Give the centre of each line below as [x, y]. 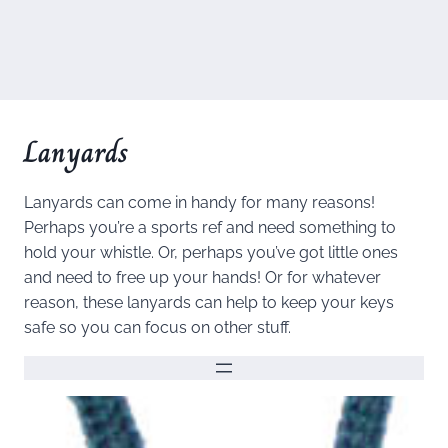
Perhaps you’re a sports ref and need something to [210, 227]
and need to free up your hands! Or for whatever [202, 277]
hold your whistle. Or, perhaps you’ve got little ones [211, 252]
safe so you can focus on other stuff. [157, 327]
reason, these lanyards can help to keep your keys [209, 302]
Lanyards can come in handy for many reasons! [199, 202]
